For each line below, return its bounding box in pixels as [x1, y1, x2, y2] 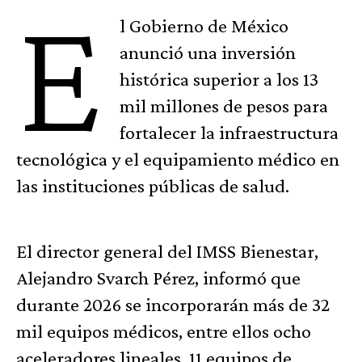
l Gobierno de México [120, 15, 289, 37]
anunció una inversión [120, 41, 297, 64]
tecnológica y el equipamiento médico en [16, 148, 339, 170]
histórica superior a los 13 [120, 68, 319, 90]
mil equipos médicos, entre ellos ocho [16, 320, 311, 343]
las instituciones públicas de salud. [16, 175, 289, 197]
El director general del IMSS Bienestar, [16, 240, 318, 263]
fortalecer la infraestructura [120, 121, 339, 144]
